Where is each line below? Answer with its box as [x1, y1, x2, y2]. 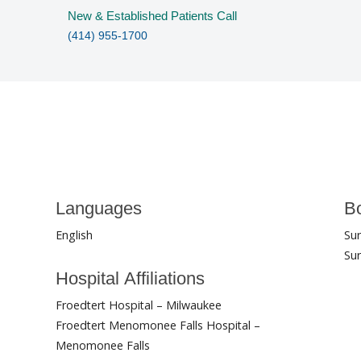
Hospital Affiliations [56, 268, 205, 288]
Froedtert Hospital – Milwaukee [56, 297, 222, 313]
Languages [56, 198, 143, 219]
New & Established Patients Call [68, 9, 238, 23]
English [56, 227, 93, 243]
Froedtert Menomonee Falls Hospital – [56, 317, 261, 334]
